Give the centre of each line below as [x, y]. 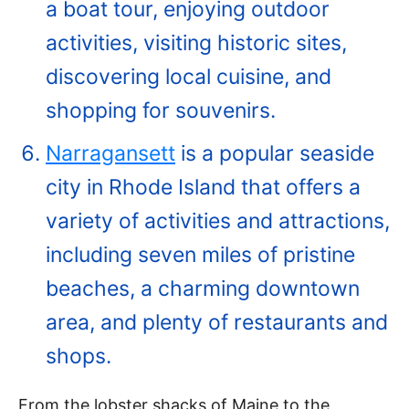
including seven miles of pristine [200, 254]
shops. [79, 356]
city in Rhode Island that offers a [203, 187]
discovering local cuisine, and [189, 76]
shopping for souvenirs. [161, 110]
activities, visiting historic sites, [196, 42]
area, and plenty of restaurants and [217, 322]
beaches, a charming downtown [203, 288]
